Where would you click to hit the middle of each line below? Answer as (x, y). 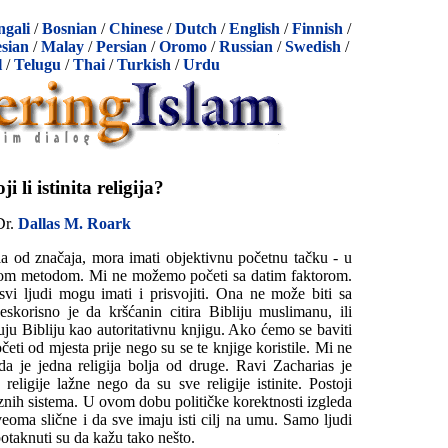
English (254, 28)
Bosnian (69, 28)
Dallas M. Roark (74, 223)
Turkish (143, 64)
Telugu (37, 64)
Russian (246, 46)
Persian (121, 46)
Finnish (317, 28)
